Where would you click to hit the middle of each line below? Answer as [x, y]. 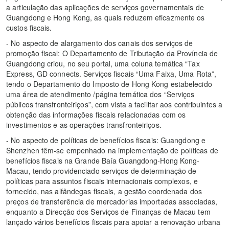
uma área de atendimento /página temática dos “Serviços [100, 94]
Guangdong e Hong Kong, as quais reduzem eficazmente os [106, 18]
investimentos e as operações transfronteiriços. [84, 125]
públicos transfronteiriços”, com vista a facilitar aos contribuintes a [114, 105]
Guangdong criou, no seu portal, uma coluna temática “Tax [103, 64]
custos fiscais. [29, 28]
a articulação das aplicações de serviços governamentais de [105, 7]
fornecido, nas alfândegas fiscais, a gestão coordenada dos [104, 191]
